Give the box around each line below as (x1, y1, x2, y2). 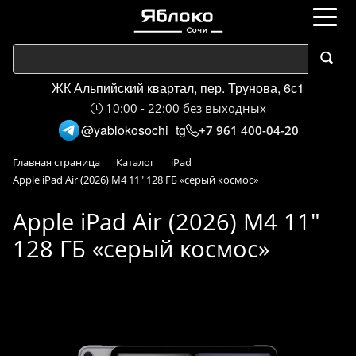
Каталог (116, 155, 155, 169)
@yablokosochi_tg (81, 121, 186, 139)
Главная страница (13, 155, 100, 169)
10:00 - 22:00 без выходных (102, 100, 266, 116)
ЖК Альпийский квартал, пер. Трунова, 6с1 (52, 79, 304, 97)
